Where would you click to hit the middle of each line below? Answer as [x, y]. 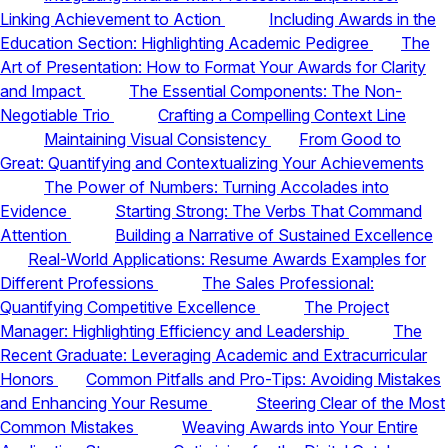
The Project [346, 306]
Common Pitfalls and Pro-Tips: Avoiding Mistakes [263, 378]
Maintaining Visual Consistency [157, 138]
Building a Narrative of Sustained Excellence [274, 234]
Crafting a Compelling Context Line [282, 114]
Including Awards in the [352, 18]
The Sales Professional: [288, 282]
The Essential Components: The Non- [265, 90]
